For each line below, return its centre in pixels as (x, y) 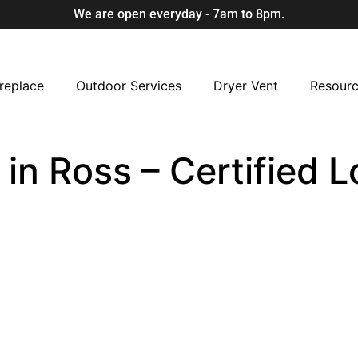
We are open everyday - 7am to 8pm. (179, 14)
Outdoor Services (128, 86)
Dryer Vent (245, 86)
